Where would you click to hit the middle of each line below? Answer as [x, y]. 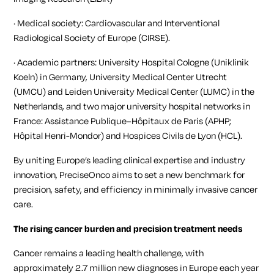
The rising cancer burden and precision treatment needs [128, 229]
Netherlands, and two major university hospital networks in [132, 106]
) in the [241, 92]
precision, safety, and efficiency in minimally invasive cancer [136, 190]
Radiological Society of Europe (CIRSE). [92, 38]
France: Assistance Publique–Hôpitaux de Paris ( [111, 121]
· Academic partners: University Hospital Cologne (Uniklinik [131, 62]
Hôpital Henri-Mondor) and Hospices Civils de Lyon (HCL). [130, 136]
